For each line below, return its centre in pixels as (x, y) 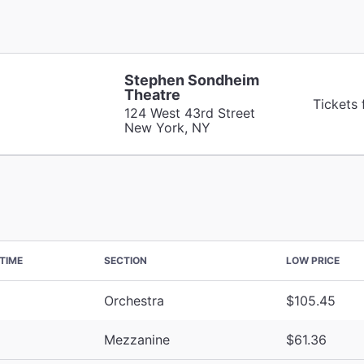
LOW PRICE (313, 260)
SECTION (126, 260)
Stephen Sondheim (191, 80)
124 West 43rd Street (189, 113)
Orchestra (134, 300)
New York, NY (167, 127)
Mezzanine (137, 339)
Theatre (152, 94)
